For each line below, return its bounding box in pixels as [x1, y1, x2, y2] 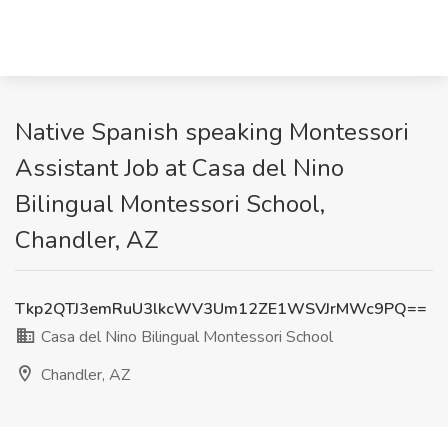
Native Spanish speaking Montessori [15, 116, 409, 148]
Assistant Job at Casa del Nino [15, 152, 344, 184]
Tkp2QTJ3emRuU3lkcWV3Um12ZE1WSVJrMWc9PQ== [15, 298, 427, 320]
